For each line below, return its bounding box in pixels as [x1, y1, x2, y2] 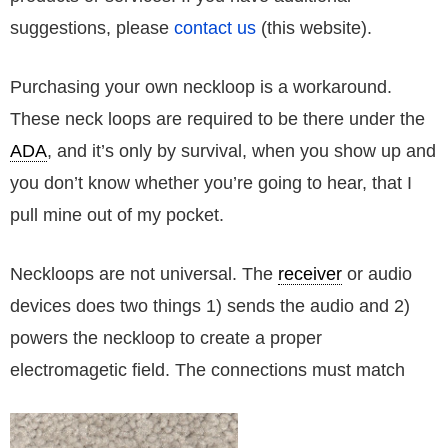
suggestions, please [10, 18, 174, 39]
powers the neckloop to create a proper [10, 328, 322, 349]
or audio [342, 264, 412, 285]
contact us [174, 18, 256, 39]
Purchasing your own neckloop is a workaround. [10, 77, 392, 98]
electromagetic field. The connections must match [10, 360, 405, 381]
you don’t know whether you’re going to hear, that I [10, 173, 412, 194]
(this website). [256, 18, 372, 39]
